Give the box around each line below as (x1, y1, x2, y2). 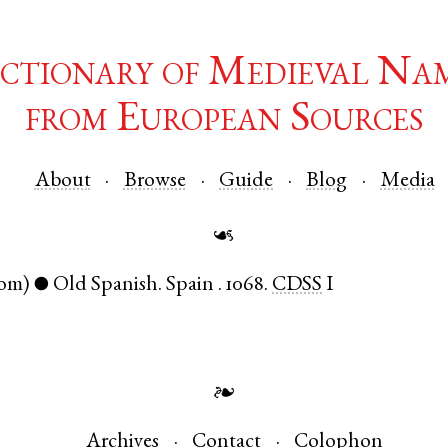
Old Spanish (53, 275, 159, 297)
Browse (123, 170, 186, 192)
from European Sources (25, 100, 423, 143)
